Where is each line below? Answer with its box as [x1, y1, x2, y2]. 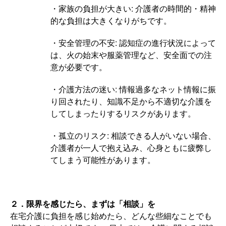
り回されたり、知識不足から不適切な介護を [50, 95, 212, 107]
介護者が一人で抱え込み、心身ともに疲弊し [50, 142, 212, 154]
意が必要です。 [50, 61, 107, 73]
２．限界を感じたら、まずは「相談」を [10, 200, 155, 209]
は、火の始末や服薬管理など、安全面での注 [50, 49, 212, 61]
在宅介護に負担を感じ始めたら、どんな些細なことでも [10, 210, 212, 222]
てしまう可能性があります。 [50, 154, 155, 166]
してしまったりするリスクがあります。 [50, 107, 196, 120]
